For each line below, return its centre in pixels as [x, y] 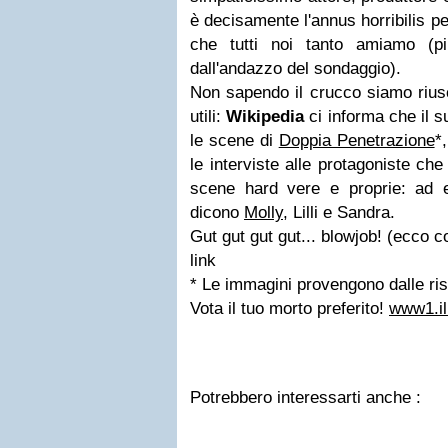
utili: [208, 116]
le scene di [234, 140]
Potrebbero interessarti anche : [305, 397]
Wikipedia [265, 116]
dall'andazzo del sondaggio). [295, 68]
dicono [217, 212]
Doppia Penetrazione [356, 140]
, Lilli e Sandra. [339, 212]
